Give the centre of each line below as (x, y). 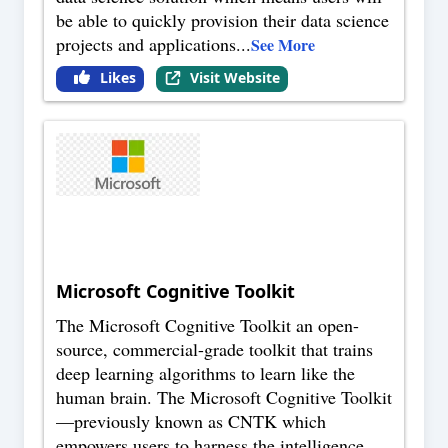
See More (283, 45)
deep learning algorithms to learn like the (205, 373)
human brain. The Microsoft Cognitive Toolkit (224, 397)
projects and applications (146, 44)
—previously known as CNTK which (191, 421)
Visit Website (234, 78)
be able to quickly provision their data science (222, 20)
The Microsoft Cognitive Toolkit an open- (207, 325)
